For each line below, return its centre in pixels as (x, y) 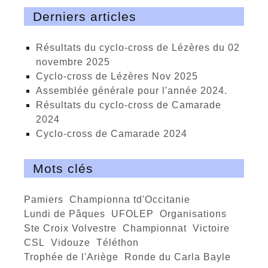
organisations (197, 214)
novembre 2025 (73, 62)
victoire (215, 229)
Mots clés (63, 169)
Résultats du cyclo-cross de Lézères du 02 (40, 48)
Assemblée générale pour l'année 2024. (135, 91)
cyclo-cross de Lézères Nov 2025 (121, 77)
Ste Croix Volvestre (74, 229)
